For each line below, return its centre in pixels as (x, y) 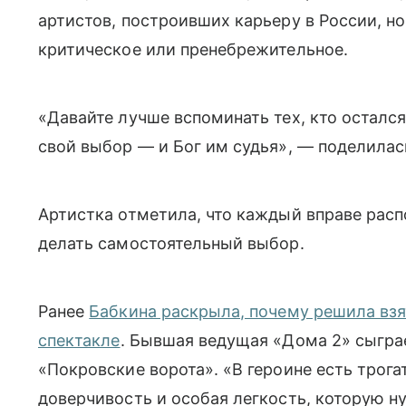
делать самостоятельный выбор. (171, 243)
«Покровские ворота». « (135, 369)
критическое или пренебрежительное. (193, 49)
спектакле (79, 340)
